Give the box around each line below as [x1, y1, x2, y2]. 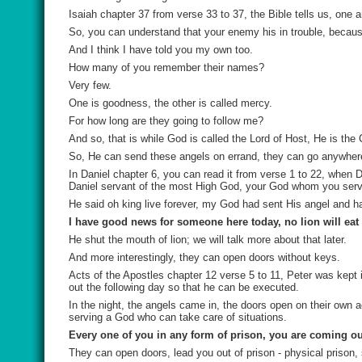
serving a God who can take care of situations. [69, 311, 287, 323]
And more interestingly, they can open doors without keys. [69, 251, 340, 263]
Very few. [69, 79, 112, 91]
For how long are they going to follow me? [69, 115, 263, 127]
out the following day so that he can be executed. [69, 281, 299, 293]
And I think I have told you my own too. [69, 44, 253, 56]
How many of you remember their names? [69, 61, 264, 74]
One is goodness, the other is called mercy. [69, 97, 272, 109]
